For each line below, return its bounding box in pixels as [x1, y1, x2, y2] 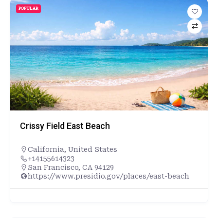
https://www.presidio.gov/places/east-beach [28, 172, 189, 180]
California [28, 145, 64, 153]
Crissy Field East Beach [20, 121, 110, 131]
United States [68, 145, 117, 153]
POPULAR [18, 6, 38, 11]
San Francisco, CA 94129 [28, 163, 114, 171]
